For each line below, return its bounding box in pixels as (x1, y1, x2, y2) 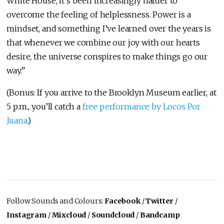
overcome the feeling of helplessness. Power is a (6, 9, 191, 19)
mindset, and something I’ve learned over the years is (6, 23, 211, 33)
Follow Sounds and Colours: (6, 196, 105, 205)
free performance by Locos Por (82, 101, 201, 111)
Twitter (145, 196, 174, 205)
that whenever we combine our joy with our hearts (6, 37, 200, 47)
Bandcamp (139, 210, 180, 219)
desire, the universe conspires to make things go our (6, 51, 208, 61)
